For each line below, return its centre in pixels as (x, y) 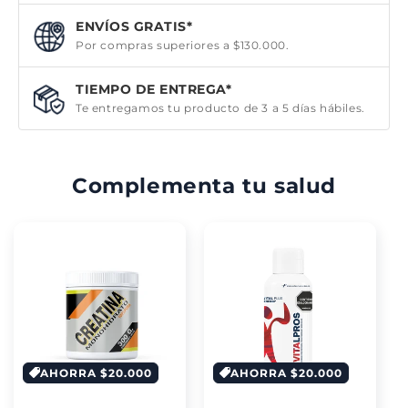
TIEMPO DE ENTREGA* (153, 89)
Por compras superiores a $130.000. (183, 45)
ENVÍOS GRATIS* (134, 26)
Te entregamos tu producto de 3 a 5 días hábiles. (220, 108)
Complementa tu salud (204, 186)
